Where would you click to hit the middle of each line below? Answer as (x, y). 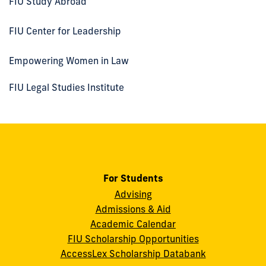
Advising (133, 194)
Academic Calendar (133, 224)
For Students (133, 178)
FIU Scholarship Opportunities (133, 238)
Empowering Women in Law (69, 60)
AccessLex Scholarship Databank (133, 253)
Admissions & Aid (133, 209)
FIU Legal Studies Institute (66, 87)
